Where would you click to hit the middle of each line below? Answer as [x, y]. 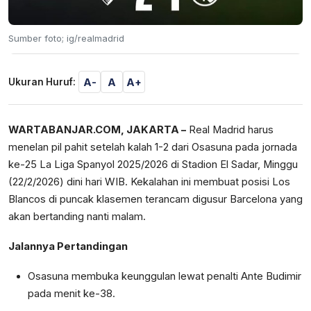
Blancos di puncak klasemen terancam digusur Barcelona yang [155, 200]
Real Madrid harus [230, 130]
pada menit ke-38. [72, 294]
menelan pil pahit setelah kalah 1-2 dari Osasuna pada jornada [153, 148]
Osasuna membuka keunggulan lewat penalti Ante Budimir [165, 277]
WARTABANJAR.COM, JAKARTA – [97, 130]
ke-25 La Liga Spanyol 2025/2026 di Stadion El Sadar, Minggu [153, 165]
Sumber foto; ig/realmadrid [66, 39]
